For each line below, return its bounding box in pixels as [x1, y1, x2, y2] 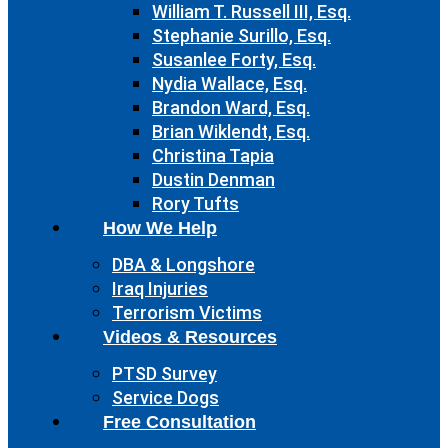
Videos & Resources [103, 327, 277, 347]
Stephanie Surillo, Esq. [152, 25, 331, 46]
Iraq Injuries [112, 278, 208, 299]
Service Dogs [112, 387, 219, 408]
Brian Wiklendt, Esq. [152, 121, 310, 142]
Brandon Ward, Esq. [152, 97, 310, 118]
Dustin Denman [152, 169, 275, 190]
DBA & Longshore [112, 254, 255, 275]
